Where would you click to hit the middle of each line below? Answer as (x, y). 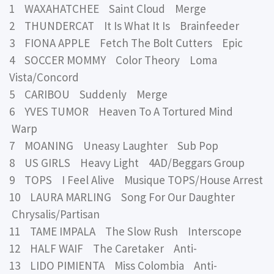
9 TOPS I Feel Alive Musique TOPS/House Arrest (136, 180)
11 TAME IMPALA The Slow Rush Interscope (125, 231)
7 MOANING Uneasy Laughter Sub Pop (114, 146)
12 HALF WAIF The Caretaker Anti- (103, 249)
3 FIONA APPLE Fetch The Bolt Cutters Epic (126, 43)
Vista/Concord (44, 77)
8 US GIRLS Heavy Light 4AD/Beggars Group (127, 163)
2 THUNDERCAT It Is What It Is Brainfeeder (124, 26)
